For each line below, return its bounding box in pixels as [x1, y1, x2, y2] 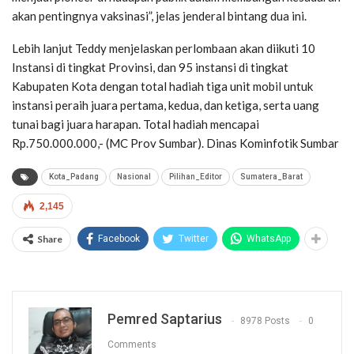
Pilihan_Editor [169, 172, 222, 182]
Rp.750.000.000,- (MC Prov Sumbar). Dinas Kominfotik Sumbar [12, 136, 339, 151]
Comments [107, 338, 156, 350]
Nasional [117, 172, 151, 182]
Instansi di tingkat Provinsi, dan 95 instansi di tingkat [12, 60, 288, 75]
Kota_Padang [49, 172, 99, 182]
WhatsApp [247, 233, 291, 245]
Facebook [98, 233, 140, 245]
